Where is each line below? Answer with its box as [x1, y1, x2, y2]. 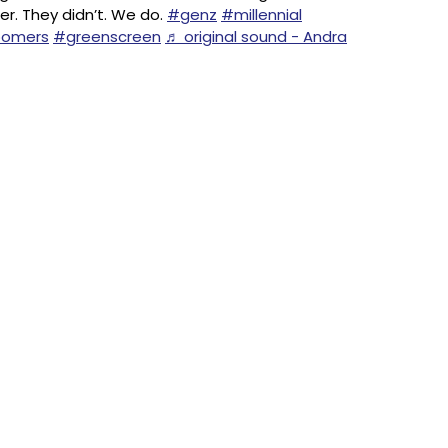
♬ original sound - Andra [165, 26, 347, 47]
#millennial [221, 4, 302, 25]
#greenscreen [53, 26, 161, 47]
